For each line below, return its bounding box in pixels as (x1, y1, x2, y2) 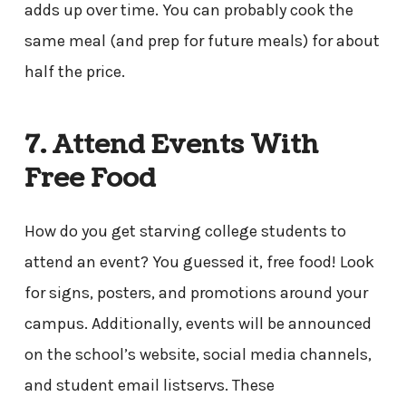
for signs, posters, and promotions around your (24, 283, 368, 304)
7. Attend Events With (24, 126, 318, 163)
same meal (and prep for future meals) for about (24, 30, 380, 51)
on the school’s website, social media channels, (24, 344, 372, 365)
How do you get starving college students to (24, 221, 346, 242)
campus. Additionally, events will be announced (24, 314, 372, 334)
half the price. (24, 61, 129, 82)
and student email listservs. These (24, 375, 275, 396)
